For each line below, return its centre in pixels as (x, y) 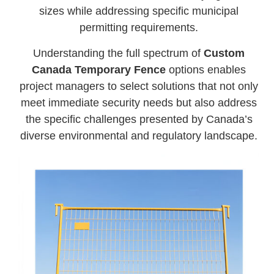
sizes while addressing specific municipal (139, 11)
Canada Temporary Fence (99, 69)
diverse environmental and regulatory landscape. (139, 135)
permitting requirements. (139, 28)
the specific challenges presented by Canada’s (139, 119)
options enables (206, 69)
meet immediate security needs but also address (139, 102)
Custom (224, 53)
